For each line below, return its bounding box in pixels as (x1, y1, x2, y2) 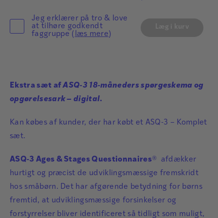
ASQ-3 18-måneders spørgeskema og (63, 82, 204, 90)
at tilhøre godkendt (32, 22, 103, 31)
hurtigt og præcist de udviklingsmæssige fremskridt (10, 169, 199, 178)
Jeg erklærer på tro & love (32, 15, 128, 23)
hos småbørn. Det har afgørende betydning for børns (10, 183, 203, 191)
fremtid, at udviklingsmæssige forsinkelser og (10, 197, 177, 205)
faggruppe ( (32, 30, 75, 38)
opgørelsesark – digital (10, 95, 100, 104)
